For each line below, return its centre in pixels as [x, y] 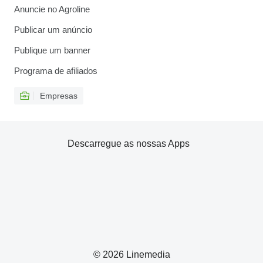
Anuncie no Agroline [52, 9]
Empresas [59, 96]
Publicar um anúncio [53, 30]
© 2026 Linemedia [131, 254]
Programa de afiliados [56, 71]
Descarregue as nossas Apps [129, 144]
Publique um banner [52, 50]
